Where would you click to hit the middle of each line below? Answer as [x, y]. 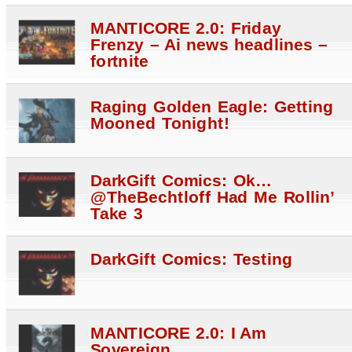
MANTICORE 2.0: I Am [178, 334]
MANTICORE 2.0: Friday [185, 29]
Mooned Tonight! [160, 124]
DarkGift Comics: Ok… [181, 181]
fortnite [119, 62]
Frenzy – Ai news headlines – [209, 46]
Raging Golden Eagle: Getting [212, 108]
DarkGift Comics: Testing [191, 260]
